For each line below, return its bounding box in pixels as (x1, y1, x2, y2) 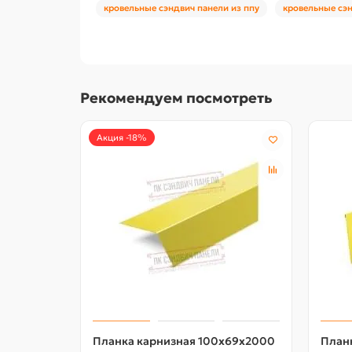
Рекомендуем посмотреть (80, 88, 273, 107)
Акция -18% (97, 131, 147, 143)
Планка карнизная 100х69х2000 (93, 333, 275, 348)
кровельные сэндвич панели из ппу (104, 2, 259, 13)
